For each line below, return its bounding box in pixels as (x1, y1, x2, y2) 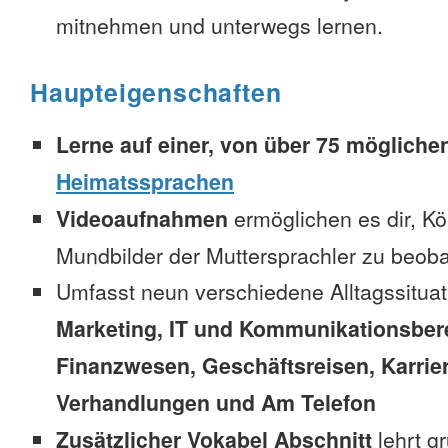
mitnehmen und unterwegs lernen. (56, 10, 383, 40)
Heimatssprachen (56, 166, 234, 197)
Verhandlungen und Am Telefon (56, 387, 376, 418)
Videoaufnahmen (56, 203, 228, 234)
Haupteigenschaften (30, 74, 282, 110)
